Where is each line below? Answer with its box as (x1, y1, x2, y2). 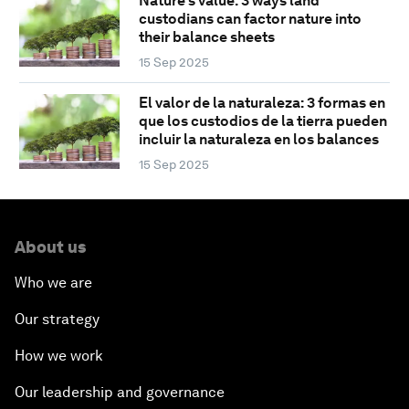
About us (15, 237, 86, 257)
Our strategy (15, 310, 100, 329)
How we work (15, 347, 103, 365)
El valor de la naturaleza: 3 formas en (138, 94, 385, 112)
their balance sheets (138, 28, 275, 47)
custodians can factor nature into (138, 10, 362, 28)
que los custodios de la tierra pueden (138, 112, 387, 131)
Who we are (15, 274, 92, 292)
